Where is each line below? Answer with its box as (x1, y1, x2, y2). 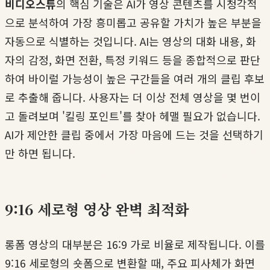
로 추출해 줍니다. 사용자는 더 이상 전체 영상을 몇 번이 (5, 89, 260, 105)
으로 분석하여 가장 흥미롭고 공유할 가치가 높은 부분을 (5, 14, 262, 31)
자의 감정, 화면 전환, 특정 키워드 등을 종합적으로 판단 (5, 52, 260, 68)
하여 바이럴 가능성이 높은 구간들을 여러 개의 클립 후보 (5, 71, 265, 87)
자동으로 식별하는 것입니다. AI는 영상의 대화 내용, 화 (5, 33, 256, 49)
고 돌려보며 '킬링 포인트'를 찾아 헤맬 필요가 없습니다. (5, 108, 260, 124)
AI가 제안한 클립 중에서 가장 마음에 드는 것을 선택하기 (5, 127, 263, 143)
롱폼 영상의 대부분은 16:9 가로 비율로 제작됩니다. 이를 (5, 236, 265, 253)
